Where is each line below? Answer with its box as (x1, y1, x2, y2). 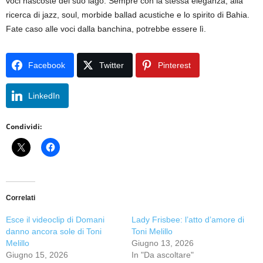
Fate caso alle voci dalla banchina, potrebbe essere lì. (6, 23, 206, 33)
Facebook (28, 60, 65, 70)
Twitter (99, 60, 124, 70)
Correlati (6, 193, 35, 202)
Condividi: (6, 121, 42, 131)
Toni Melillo (131, 226, 173, 236)
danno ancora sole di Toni (6, 226, 102, 236)
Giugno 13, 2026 (131, 238, 194, 248)
